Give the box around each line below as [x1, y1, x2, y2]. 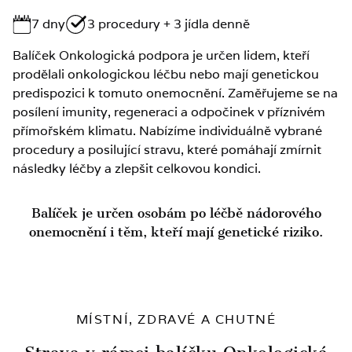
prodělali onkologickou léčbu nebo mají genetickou [13, 65, 319, 82]
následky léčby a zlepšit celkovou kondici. [13, 159, 261, 177]
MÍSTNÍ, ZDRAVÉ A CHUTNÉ [75, 310, 277, 328]
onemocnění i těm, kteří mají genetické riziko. [29, 223, 323, 240]
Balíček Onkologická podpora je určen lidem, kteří [13, 46, 310, 64]
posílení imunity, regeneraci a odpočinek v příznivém [13, 103, 325, 120]
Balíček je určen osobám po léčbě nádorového [31, 204, 321, 221]
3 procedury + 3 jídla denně [87, 15, 250, 32]
